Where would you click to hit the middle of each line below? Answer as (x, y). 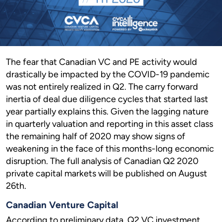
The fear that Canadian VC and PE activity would (102, 62)
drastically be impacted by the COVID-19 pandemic (108, 74)
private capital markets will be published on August (107, 173)
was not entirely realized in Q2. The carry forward (102, 87)
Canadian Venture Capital (62, 205)
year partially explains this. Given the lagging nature (107, 111)
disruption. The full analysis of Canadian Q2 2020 (102, 161)
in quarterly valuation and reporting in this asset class (110, 124)
